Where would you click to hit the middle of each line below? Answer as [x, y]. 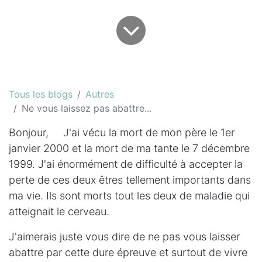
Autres [100, 94]
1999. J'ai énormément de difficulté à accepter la [126, 164]
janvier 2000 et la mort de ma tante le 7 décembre [129, 148]
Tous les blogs [41, 94]
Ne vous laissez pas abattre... [87, 108]
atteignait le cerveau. [59, 211]
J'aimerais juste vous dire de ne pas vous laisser [124, 236]
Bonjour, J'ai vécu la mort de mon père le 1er [122, 132]
